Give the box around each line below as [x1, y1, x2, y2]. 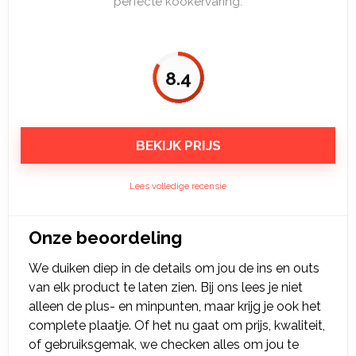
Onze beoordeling [29, 227, 182, 248]
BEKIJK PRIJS [135, 137, 221, 153]
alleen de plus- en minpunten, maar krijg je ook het [29, 299, 321, 314]
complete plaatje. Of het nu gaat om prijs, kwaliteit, [29, 318, 325, 333]
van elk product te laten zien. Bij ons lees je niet [29, 280, 303, 295]
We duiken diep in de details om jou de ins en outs [29, 261, 319, 276]
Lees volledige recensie [130, 180, 226, 192]
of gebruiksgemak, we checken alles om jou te [29, 337, 299, 352]
